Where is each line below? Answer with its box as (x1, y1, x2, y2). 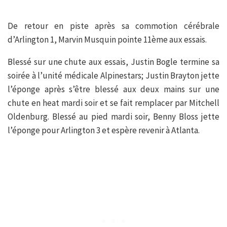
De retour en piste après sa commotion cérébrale (8, 20, 219, 32)
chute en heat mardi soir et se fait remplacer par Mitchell (8, 97, 219, 109)
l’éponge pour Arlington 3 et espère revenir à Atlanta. (8, 125, 200, 136)
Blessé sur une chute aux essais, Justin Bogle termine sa (8, 56, 219, 68)
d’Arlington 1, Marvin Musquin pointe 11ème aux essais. (8, 34, 207, 46)
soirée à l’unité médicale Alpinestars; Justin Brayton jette (8, 70, 219, 82)
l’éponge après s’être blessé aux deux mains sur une (8, 84, 219, 95)
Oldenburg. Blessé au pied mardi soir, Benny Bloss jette (8, 111, 219, 123)
